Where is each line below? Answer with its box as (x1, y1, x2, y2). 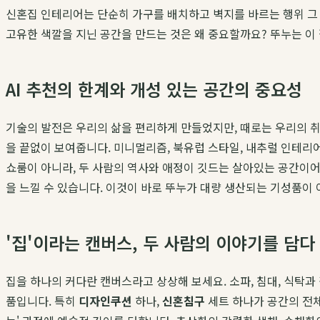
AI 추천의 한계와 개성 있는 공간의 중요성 (6, 76, 302, 102)
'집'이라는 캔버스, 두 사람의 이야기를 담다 (6, 230, 315, 256)
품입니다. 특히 (6, 292, 79, 310)
